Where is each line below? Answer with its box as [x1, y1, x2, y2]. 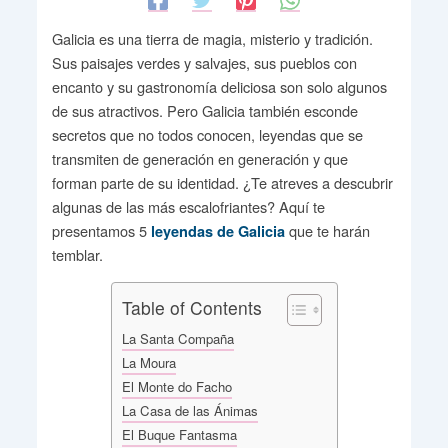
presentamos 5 [51, 219, 151, 241]
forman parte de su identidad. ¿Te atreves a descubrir [51, 171, 393, 193]
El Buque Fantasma [121, 424, 237, 444]
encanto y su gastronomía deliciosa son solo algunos [51, 75, 387, 97]
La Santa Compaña [121, 328, 234, 348]
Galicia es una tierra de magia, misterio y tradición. [51, 27, 373, 49]
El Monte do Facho [121, 376, 232, 396]
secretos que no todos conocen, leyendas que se [51, 123, 363, 145]
